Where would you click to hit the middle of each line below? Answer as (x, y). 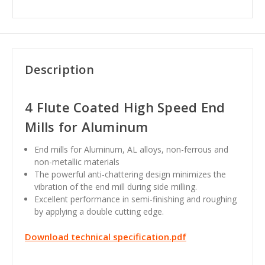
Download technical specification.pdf (106, 236)
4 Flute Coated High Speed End (125, 107)
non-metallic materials (77, 161)
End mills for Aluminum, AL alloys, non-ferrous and (132, 149)
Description (59, 69)
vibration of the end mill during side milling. (116, 186)
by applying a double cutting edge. (99, 211)
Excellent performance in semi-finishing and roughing (136, 199)
